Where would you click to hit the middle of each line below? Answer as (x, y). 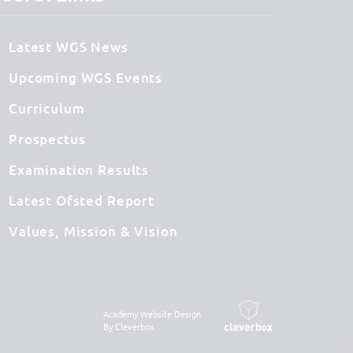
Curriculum (46, 108)
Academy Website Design (152, 313)
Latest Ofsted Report (81, 200)
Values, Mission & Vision (93, 231)
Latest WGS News (68, 46)
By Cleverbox (129, 326)
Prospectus (47, 139)
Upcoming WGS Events (85, 77)
